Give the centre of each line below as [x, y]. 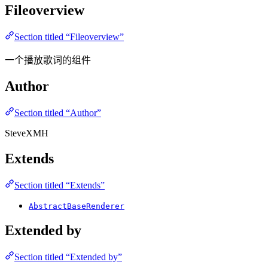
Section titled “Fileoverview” [69, 36]
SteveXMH [27, 133]
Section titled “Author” [58, 112]
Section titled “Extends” [60, 185]
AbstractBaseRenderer [77, 206]
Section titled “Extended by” [68, 257]
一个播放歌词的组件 [48, 60]
